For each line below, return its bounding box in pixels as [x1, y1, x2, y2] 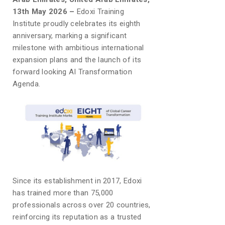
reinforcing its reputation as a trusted [13, 212, 142, 222]
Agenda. [13, 79, 41, 88]
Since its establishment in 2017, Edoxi [13, 176, 142, 186]
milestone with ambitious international [13, 43, 144, 52]
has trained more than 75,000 [13, 188, 114, 198]
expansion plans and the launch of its [13, 55, 142, 64]
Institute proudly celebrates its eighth [13, 19, 141, 28]
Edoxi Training [76, 7, 125, 16]
